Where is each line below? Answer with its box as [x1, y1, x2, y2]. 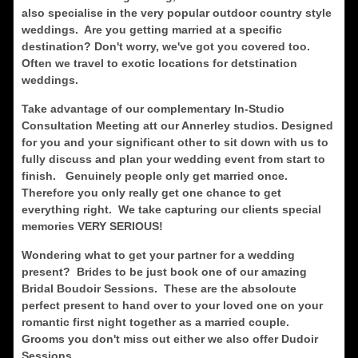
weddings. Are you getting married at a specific [21, 23, 282, 36]
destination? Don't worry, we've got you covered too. [21, 40, 310, 53]
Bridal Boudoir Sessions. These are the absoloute [21, 282, 296, 295]
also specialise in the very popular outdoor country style [21, 6, 332, 19]
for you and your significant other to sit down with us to [21, 136, 328, 149]
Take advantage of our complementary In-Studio [21, 102, 284, 115]
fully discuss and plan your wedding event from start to [21, 153, 325, 165]
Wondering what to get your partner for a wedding [21, 249, 295, 261]
